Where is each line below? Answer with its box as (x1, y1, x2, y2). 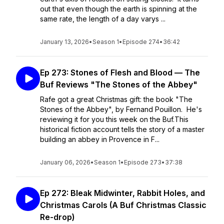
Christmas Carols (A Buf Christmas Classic (40, 200, 206, 210)
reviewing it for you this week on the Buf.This (40, 115, 188, 123)
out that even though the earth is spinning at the (40, 4, 197, 13)
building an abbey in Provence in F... (40, 135, 159, 143)
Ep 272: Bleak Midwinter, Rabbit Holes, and (40, 188, 205, 198)
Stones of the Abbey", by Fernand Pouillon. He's (40, 105, 202, 113)
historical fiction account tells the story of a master (40, 125, 204, 133)
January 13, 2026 (40, 38, 89, 45)
